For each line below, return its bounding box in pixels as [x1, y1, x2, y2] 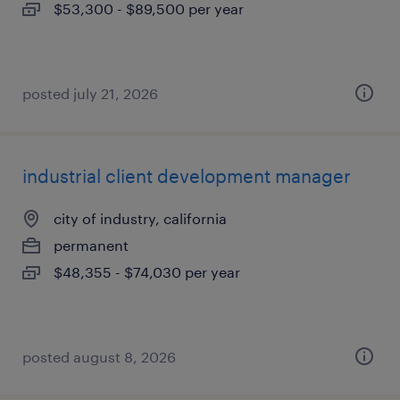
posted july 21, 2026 [22, 85, 158, 102]
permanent [54, 237, 129, 254]
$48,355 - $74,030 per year [54, 263, 240, 280]
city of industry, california [54, 210, 227, 227]
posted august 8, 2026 [22, 348, 176, 365]
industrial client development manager [22, 165, 351, 187]
